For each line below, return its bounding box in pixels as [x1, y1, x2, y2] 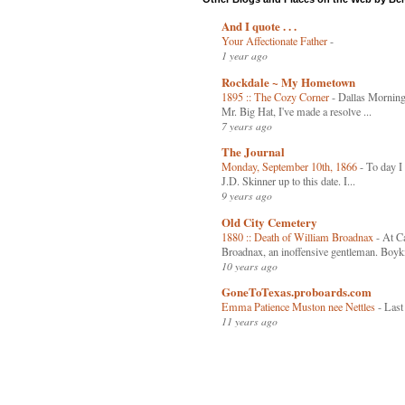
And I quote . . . [221, 17, 297, 35]
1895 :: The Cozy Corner [221, 89, 332, 104]
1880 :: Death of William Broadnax [221, 229, 376, 244]
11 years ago [221, 314, 278, 329]
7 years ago [221, 118, 272, 133]
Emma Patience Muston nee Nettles [221, 299, 378, 315]
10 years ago [221, 258, 278, 273]
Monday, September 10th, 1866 [221, 159, 360, 174]
